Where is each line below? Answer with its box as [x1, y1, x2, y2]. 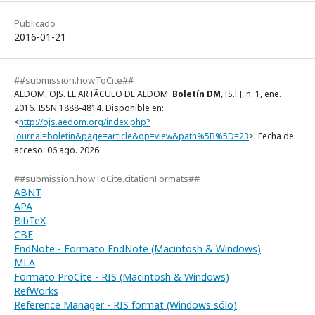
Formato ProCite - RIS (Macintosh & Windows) [14, 270, 229, 284]
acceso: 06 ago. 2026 [14, 144, 99, 157]
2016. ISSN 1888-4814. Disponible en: [14, 102, 164, 115]
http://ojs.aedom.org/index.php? [19, 116, 150, 129]
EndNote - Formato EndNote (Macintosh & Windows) [14, 242, 261, 256]
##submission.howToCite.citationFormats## [14, 172, 200, 186]
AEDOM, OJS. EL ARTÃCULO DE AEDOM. [14, 88, 172, 101]
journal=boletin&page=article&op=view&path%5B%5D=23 [14, 130, 249, 143]
